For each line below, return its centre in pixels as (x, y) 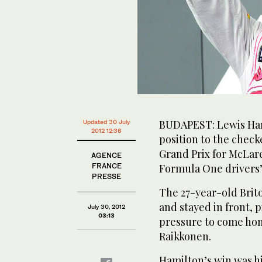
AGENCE (106, 155)
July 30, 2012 (106, 206)
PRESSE (106, 176)
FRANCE (106, 166)
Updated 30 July (106, 121)
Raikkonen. (185, 236)
